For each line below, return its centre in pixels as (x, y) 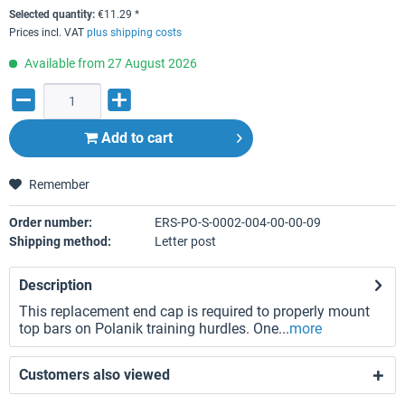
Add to (122, 138)
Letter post (185, 241)
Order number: (51, 222)
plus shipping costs (134, 33)
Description (56, 285)
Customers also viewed (94, 375)
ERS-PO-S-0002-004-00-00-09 (237, 222)
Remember (59, 184)
